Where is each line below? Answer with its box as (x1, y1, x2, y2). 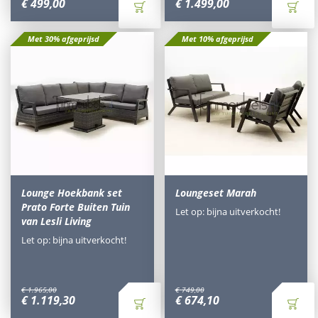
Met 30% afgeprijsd (28, 33, 99, 44)
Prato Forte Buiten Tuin (21, 199, 130, 214)
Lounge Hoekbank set (21, 185, 122, 199)
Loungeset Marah (175, 185, 256, 199)
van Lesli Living (21, 214, 92, 228)
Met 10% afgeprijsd (181, 33, 253, 44)
